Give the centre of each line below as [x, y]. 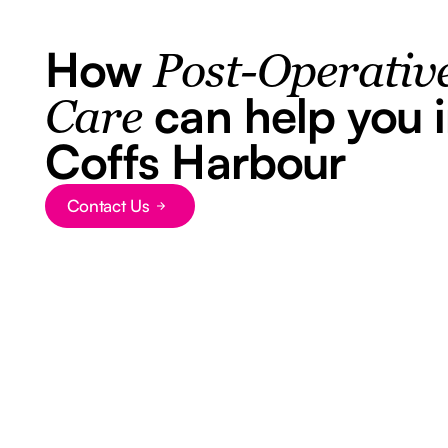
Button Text [90, 214]
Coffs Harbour [195, 160]
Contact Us [108, 206]
